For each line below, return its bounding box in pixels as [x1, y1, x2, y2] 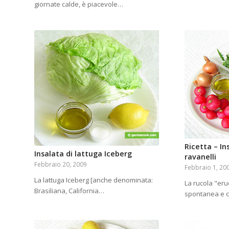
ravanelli [185, 151, 217, 162]
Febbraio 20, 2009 [34, 159, 87, 168]
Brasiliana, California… [34, 186, 104, 195]
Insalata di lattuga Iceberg [34, 148, 132, 158]
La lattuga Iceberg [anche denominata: [34, 175, 153, 185]
